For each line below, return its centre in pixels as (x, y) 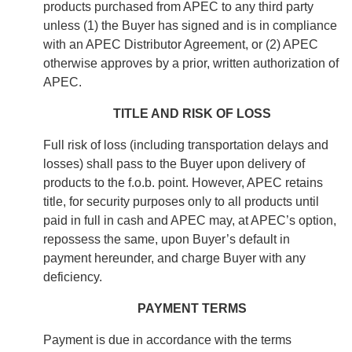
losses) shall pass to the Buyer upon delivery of (174, 164)
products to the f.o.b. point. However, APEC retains (183, 183)
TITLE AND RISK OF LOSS (192, 114)
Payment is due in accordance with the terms (167, 340)
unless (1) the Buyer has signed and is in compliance (190, 26)
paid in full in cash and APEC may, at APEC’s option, (190, 221)
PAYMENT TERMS (192, 309)
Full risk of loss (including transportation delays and (186, 145)
